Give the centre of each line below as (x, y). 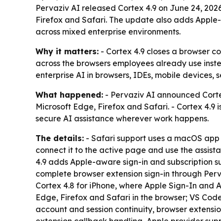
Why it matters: (67, 51)
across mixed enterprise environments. (108, 32)
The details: (60, 138)
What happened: (69, 95)
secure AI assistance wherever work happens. (122, 118)
